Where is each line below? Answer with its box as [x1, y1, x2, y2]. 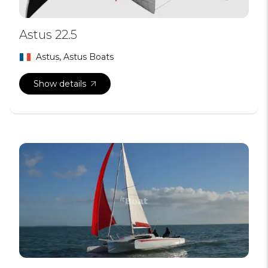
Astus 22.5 [19, 28, 77, 42]
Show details [33, 78, 86, 89]
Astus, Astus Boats [36, 51, 114, 62]
